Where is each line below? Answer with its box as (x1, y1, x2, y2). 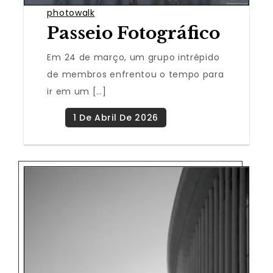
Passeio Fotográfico (47, 22, 221, 44)
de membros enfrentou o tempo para (47, 68, 224, 80)
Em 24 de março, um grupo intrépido (47, 51, 220, 63)
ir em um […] (47, 85, 107, 97)
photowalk (47, 6, 95, 19)
